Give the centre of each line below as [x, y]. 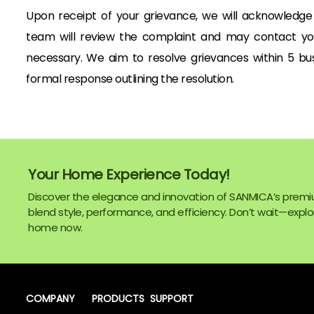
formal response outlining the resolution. [130, 79]
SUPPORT [172, 299]
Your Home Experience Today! [129, 175]
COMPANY [50, 299]
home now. [55, 227]
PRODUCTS [118, 299]
